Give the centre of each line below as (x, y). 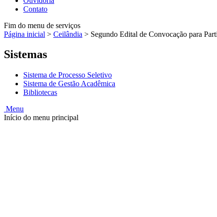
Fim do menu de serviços (42, 25)
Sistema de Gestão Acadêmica (69, 84)
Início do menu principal (41, 118)
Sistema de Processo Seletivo (68, 75)
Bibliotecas (40, 93)
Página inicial (24, 34)
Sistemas (25, 54)
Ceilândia (68, 34)
